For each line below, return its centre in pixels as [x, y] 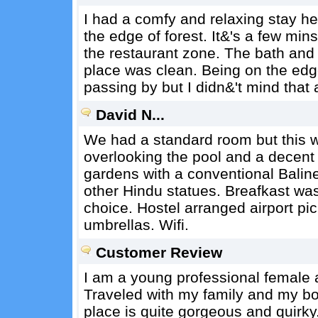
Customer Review [159, 252]
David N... [130, 115]
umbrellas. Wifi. [136, 225]
